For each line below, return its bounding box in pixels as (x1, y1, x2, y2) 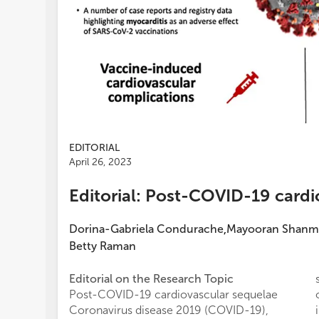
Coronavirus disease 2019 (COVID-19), (69, 303, 268, 318)
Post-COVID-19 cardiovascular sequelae (69, 288, 278, 302)
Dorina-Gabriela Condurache (69, 222, 224, 236)
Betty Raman (69, 239, 136, 253)
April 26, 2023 (69, 156, 132, 169)
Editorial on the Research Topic (69, 272, 234, 286)
